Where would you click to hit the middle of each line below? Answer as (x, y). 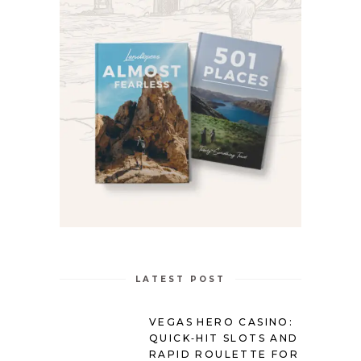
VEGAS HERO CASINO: (222, 322)
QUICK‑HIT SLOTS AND (224, 338)
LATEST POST (180, 280)
